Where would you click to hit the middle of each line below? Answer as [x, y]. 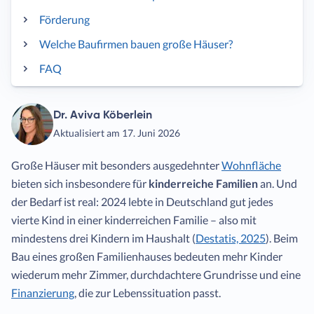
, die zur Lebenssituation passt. [148, 293]
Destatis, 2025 [231, 238]
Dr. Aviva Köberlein [103, 115]
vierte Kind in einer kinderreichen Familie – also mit [134, 220]
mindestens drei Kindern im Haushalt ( [103, 238]
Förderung [64, 19]
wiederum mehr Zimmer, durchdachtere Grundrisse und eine [156, 274]
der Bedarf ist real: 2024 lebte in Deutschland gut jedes [142, 202]
